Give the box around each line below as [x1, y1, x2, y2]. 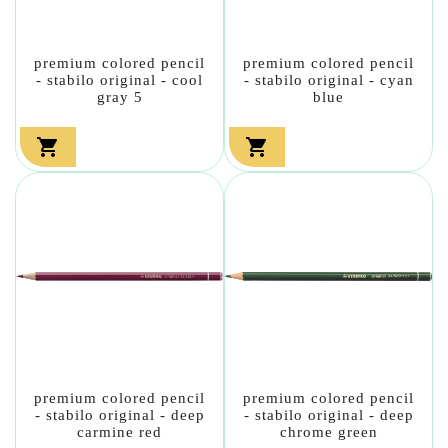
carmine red [77, 423, 162, 440]
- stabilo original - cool [36, 71, 203, 88]
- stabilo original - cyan [243, 71, 414, 88]
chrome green [279, 423, 378, 440]
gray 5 [96, 88, 143, 105]
